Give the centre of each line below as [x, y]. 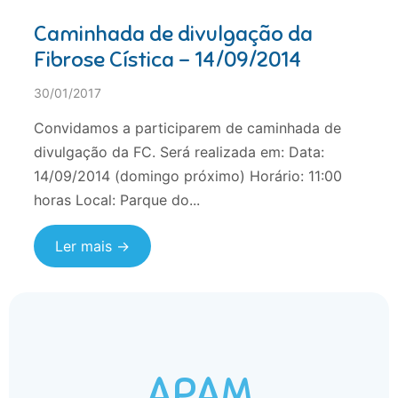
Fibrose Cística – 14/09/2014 [167, 59]
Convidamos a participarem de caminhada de [187, 127]
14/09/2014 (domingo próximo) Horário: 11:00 [188, 175]
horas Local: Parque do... [117, 199]
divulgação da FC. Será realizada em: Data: [179, 151]
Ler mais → [92, 247]
